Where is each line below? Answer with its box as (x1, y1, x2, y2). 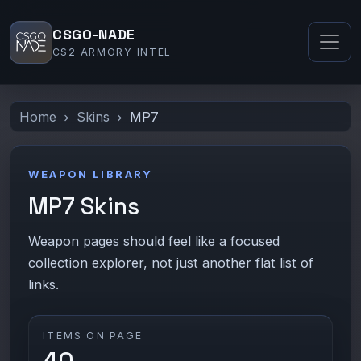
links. (27, 276, 59, 293)
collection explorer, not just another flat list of (27, 254, 313, 271)
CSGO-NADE (52, 26, 136, 44)
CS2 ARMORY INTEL (52, 46, 172, 59)
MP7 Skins (27, 191, 139, 221)
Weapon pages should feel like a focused (27, 232, 280, 249)
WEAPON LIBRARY (27, 167, 153, 180)
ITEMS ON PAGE (43, 329, 143, 342)
